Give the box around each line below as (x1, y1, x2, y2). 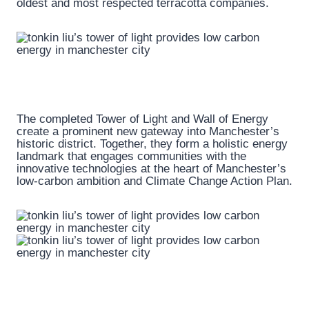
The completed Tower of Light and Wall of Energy (17, 112, 268, 126)
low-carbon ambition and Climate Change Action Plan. (17, 175, 292, 188)
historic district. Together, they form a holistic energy (17, 137, 288, 151)
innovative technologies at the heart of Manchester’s (17, 162, 286, 176)
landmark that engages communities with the (17, 150, 246, 163)
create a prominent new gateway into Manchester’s (17, 125, 279, 139)
